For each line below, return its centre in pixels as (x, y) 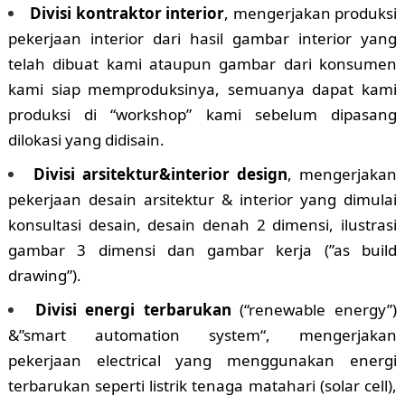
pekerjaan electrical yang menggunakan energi (202, 361)
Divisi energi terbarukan (133, 310)
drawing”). (44, 276)
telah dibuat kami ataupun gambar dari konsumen (202, 64)
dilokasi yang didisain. (86, 140)
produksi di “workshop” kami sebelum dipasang (202, 115)
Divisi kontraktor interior (127, 14)
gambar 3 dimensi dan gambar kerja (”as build (202, 250)
